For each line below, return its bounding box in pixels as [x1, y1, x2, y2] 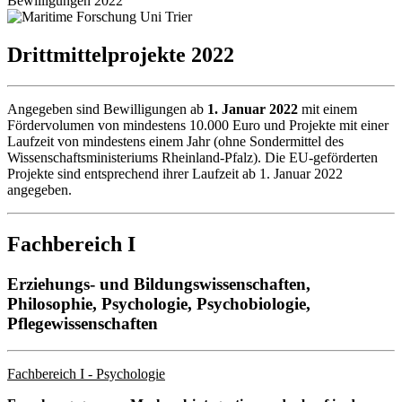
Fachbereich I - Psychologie [7, 366, 165, 382]
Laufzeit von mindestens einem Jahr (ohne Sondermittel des [7, 133, 344, 149]
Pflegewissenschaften [7, 313, 158, 333]
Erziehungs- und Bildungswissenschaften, [7, 274, 310, 293]
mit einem [298, 100, 357, 117]
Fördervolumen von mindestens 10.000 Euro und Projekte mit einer [7, 117, 389, 133]
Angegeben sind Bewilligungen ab [7, 100, 207, 117]
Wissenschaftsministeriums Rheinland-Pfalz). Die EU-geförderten [7, 149, 378, 165]
